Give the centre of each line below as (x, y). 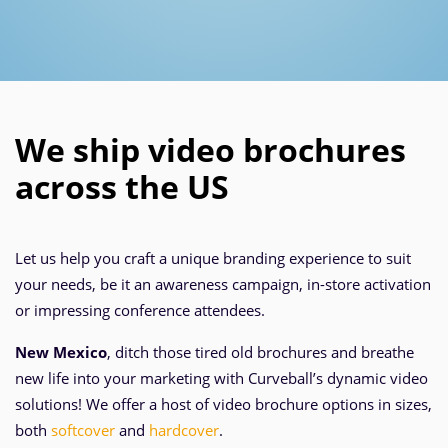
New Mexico (61, 352)
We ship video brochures (210, 149)
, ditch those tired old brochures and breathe (260, 352)
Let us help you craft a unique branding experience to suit (213, 258)
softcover (83, 430)
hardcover (184, 430)
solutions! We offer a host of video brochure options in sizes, (223, 404)
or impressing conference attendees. (140, 310)
